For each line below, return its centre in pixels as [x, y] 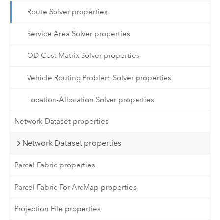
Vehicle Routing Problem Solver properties [99, 77]
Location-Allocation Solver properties [90, 99]
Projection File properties [58, 209]
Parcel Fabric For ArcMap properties [76, 187]
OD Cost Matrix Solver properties [83, 56]
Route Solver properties [67, 12]
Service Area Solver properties [78, 34]
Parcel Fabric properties [55, 165]
